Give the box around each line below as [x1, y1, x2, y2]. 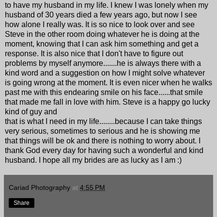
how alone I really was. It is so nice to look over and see [5, 20, 195, 29]
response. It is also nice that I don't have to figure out [5, 49, 183, 58]
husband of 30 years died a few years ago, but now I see [5, 10, 197, 19]
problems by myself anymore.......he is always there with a [5, 59, 201, 67]
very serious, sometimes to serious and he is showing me [5, 126, 200, 135]
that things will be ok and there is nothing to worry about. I [5, 136, 201, 145]
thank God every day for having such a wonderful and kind [5, 146, 203, 155]
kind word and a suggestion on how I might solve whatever [5, 68, 205, 77]
